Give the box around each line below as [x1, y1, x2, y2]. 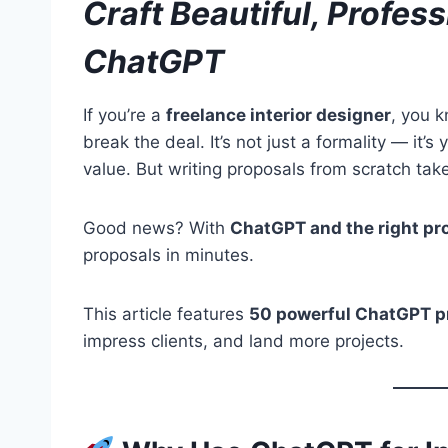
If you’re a [83, 104, 166, 125]
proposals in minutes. [83, 244, 254, 265]
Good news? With [83, 217, 230, 238]
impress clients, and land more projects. [83, 330, 404, 351]
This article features [83, 303, 249, 324]
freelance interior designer [166, 104, 391, 125]
